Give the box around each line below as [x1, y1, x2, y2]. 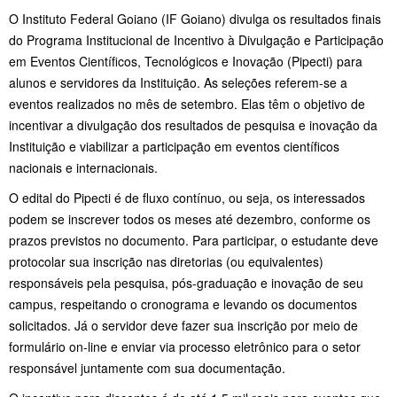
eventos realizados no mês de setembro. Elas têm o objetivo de [9, 94, 365, 113]
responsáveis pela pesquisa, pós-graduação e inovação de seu [9, 273, 363, 292]
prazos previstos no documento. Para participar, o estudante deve [9, 230, 378, 249]
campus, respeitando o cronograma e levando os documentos [9, 294, 357, 313]
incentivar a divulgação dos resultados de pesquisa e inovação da [9, 115, 378, 134]
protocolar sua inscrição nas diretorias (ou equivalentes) [9, 252, 323, 270]
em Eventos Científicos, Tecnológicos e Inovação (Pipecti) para [9, 51, 362, 70]
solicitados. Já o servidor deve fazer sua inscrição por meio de [9, 315, 358, 334]
